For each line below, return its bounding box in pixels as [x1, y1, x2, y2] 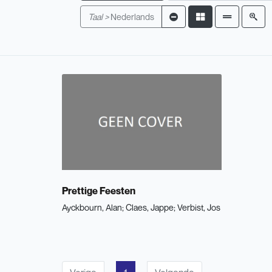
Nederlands [110, 12, 154, 22]
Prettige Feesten [62, 184, 135, 197]
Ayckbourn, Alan [62, 202, 122, 212]
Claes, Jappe [126, 202, 174, 212]
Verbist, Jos [177, 202, 220, 212]
